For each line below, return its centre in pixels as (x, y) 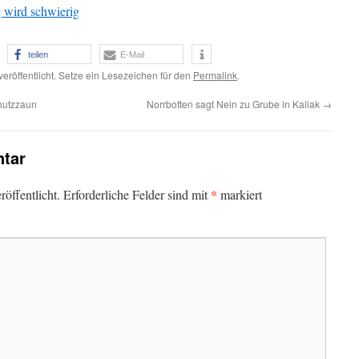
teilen (38, 54)
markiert (240, 194)
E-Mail (132, 54)
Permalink (215, 75)
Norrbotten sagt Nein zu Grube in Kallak (234, 104)
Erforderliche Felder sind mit (137, 194)
